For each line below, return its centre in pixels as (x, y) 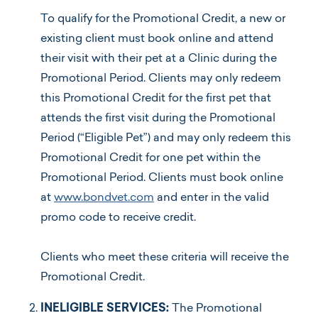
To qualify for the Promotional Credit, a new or (163, 19)
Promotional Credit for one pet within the (150, 158)
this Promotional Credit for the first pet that (156, 98)
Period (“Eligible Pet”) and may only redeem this (166, 138)
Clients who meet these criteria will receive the (165, 257)
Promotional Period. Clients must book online (162, 178)
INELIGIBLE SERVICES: (106, 308)
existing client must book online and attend (157, 39)
